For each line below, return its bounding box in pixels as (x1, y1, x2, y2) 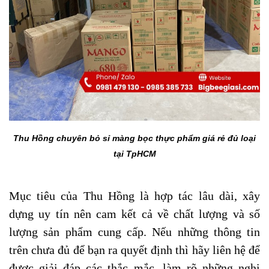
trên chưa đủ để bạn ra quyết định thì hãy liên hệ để (9, 243, 260, 256)
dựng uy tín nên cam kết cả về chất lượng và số (9, 207, 260, 220)
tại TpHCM (113, 149, 156, 159)
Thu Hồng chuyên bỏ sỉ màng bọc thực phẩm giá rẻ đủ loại (13, 133, 256, 143)
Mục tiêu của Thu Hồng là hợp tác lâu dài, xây (9, 189, 260, 202)
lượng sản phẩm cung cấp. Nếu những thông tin (9, 225, 260, 238)
